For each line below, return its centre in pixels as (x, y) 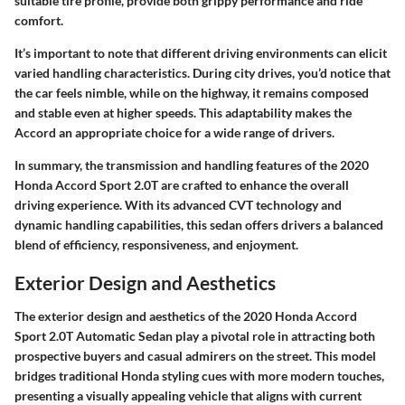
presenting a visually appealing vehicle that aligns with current (188, 396)
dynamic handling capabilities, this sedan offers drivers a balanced (199, 224)
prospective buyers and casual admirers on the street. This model (195, 356)
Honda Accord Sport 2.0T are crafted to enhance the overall (182, 184)
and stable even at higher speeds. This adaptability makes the (183, 112)
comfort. (39, 20)
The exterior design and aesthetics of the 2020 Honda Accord (186, 316)
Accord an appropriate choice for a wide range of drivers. (174, 132)
